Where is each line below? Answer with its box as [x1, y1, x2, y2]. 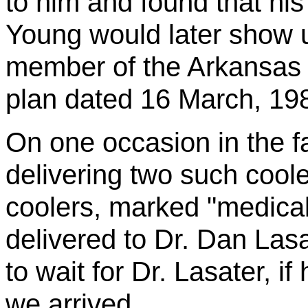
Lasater [174, 256, 263, 288]
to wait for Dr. [5, 256, 174, 288]
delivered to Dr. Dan [5, 223, 254, 256]
